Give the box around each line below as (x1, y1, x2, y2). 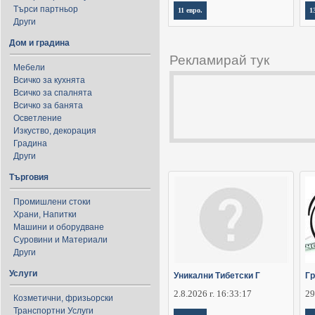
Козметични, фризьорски (13, 293, 113, 303)
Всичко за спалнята (13, 88, 92, 98)
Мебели (13, 63, 45, 72)
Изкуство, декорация (13, 126, 96, 136)
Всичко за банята (13, 101, 83, 110)
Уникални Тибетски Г (174, 271, 260, 281)
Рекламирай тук (169, 53, 269, 68)
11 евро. (178, 6, 202, 15)
